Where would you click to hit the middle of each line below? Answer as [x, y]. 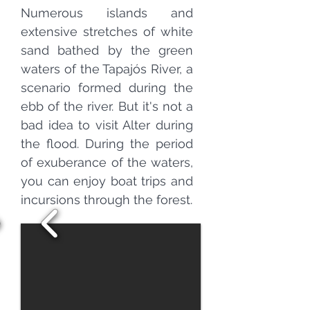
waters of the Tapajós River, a [107, 69]
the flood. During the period [107, 144]
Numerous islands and [107, 13]
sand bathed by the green [107, 50]
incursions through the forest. [107, 200]
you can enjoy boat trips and [107, 181]
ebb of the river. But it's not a [107, 106]
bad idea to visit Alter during [107, 125]
